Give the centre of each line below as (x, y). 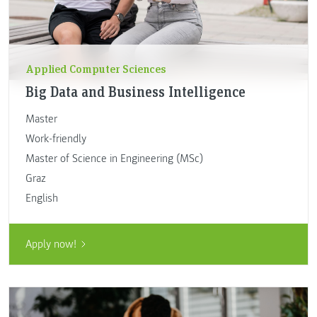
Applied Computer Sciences (96, 68)
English (41, 198)
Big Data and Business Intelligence (135, 91)
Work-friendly (56, 138)
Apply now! (51, 244)
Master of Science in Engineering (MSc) (114, 158)
